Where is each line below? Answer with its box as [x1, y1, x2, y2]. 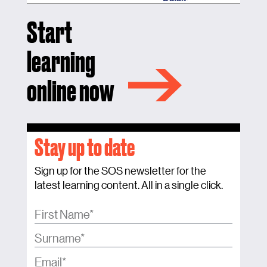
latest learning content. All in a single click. [35, 178, 223, 191]
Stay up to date [35, 133, 135, 161]
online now [27, 73, 114, 107]
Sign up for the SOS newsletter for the [35, 163, 206, 177]
